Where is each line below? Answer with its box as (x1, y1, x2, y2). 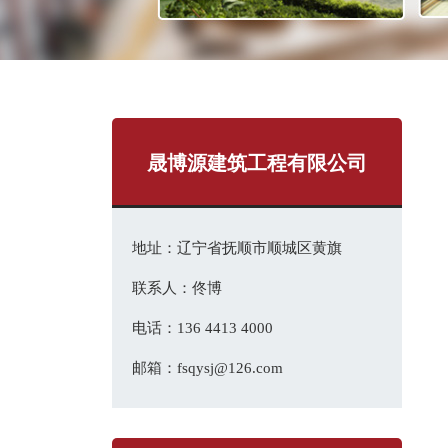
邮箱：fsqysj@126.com (132, 360, 283, 376)
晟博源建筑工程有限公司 (147, 152, 367, 174)
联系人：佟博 (132, 280, 222, 296)
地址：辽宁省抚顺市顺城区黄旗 (132, 240, 342, 256)
